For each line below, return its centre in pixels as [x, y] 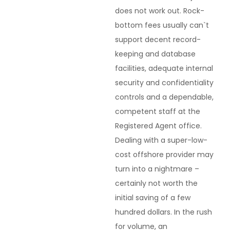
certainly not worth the [156, 184]
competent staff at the [158, 112]
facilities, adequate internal [164, 69]
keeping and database [155, 54]
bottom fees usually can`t [162, 25]
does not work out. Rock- [160, 11]
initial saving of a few [153, 198]
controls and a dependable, [164, 97]
